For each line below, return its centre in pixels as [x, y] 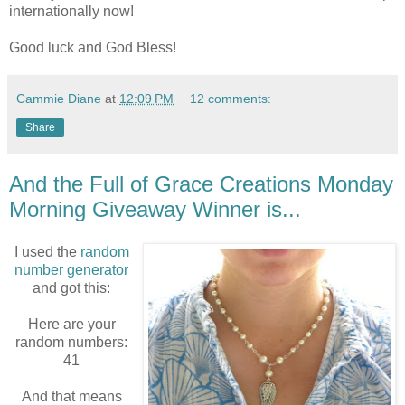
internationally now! [71, 11]
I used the [47, 252]
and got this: [71, 288]
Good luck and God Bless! [93, 47]
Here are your [71, 325]
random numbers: [71, 343]
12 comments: [231, 98]
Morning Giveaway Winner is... [155, 209]
